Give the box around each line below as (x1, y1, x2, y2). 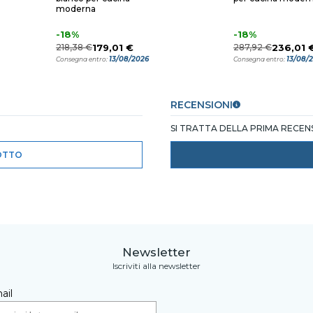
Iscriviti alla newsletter (112, 261, 201, 271)
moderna (56, 3, 96, 14)
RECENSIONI (170, 99, 233, 111)
